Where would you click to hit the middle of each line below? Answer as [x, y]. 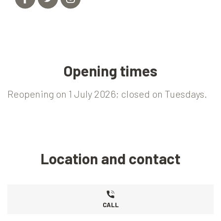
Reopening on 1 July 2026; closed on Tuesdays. [107, 94]
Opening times [110, 71]
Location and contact [110, 159]
